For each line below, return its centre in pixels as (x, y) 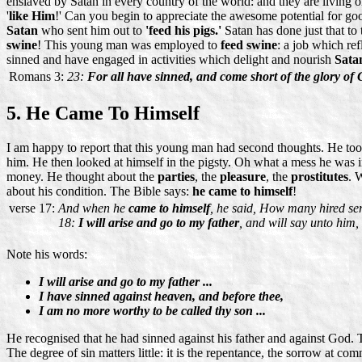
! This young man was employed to (129, 44)
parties (176, 176)
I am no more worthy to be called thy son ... (152, 310)
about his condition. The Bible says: (99, 191)
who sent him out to (92, 30)
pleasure (243, 176)
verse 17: (32, 208)
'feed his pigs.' (183, 30)
